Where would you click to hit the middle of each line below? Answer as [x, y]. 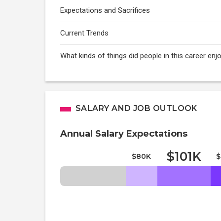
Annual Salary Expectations [124, 134]
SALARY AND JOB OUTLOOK [136, 108]
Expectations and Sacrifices [105, 10]
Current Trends [84, 33]
